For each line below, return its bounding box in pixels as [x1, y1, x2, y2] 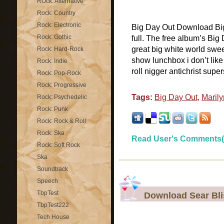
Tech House [37, 213, 69, 220]
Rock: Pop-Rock [37, 69, 81, 76]
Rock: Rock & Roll [37, 117, 86, 124]
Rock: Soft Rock [37, 141, 80, 148]
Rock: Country [37, 9, 75, 16]
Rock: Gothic [37, 33, 71, 40]
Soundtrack [37, 165, 68, 172]
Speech [37, 177, 58, 184]
